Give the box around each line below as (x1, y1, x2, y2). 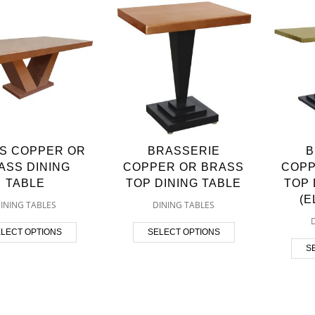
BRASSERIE (147, 144, 220, 157)
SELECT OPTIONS (147, 226, 220, 237)
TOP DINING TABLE (126, 176, 242, 189)
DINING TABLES (153, 198, 215, 211)
